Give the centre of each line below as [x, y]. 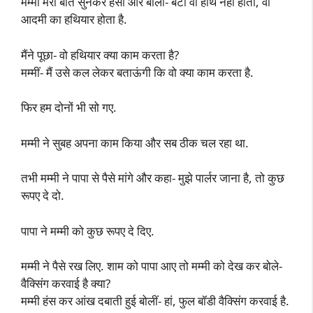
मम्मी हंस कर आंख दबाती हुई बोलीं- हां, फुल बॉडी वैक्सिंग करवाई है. [155, 301]
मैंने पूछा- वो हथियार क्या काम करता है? [100, 54]
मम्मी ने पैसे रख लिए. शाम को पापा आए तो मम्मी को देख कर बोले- [152, 266]
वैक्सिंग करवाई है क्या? [66, 283]
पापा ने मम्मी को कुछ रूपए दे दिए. [88, 231]
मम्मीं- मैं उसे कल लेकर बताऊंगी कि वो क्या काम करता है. [137, 72]
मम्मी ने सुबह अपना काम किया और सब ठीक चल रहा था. [135, 143]
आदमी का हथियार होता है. [74, 19]
